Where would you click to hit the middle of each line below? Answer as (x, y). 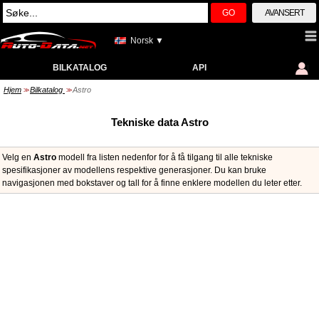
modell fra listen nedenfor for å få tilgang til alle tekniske (164, 157)
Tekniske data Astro (159, 122)
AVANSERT (284, 13)
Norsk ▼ (147, 41)
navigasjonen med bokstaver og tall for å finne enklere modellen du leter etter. (152, 183)
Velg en (18, 157)
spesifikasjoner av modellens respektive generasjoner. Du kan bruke (134, 170)
